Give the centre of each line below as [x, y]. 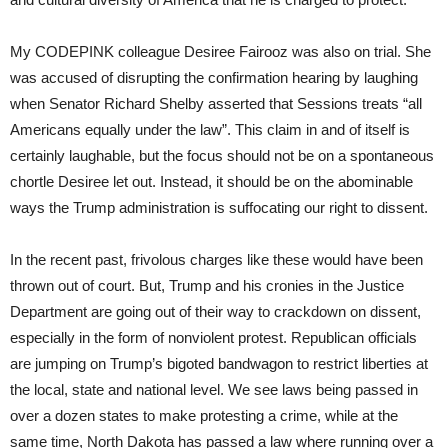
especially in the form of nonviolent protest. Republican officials [213, 338]
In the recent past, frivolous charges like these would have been [216, 260]
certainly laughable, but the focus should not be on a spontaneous [222, 156]
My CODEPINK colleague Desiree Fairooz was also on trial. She [220, 52]
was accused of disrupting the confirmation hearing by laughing [214, 78]
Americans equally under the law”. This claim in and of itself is [210, 130]
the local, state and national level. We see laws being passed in [214, 390]
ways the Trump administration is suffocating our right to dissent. [219, 208]
